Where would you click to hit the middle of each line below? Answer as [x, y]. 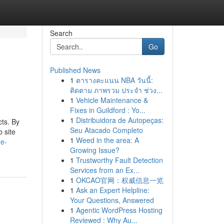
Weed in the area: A [107, 140]
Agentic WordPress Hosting [119, 210]
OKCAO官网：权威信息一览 [119, 180]
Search [61, 33]
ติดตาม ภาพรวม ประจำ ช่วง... [116, 90]
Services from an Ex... [104, 170]
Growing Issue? [94, 150]
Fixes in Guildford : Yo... [107, 110]
